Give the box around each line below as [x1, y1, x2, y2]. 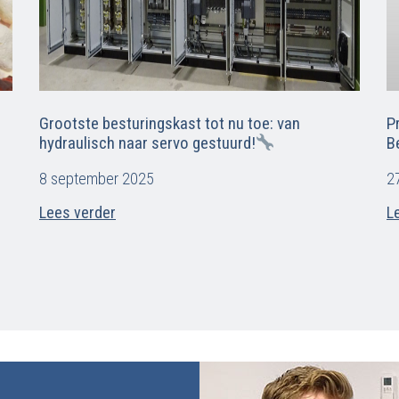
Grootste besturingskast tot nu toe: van [39, 113, 300, 134]
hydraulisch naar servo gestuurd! [39, 133, 256, 153]
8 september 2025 [39, 169, 154, 188]
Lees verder [39, 203, 116, 222]
